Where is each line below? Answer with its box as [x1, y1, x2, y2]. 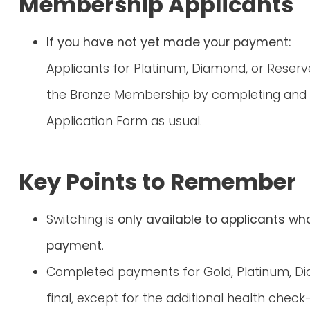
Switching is [46, 211, 118, 228]
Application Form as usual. [46, 113, 202, 130]
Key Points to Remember [19, 166, 296, 198]
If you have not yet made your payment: [46, 34, 291, 51]
